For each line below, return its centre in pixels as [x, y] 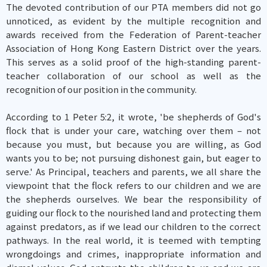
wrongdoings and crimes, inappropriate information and [133, 254]
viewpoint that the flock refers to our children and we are [133, 185]
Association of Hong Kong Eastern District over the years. [133, 48]
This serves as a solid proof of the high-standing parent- [133, 62]
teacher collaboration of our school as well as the [133, 75]
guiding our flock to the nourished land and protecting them [133, 212]
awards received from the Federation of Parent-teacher [133, 34]
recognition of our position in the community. [101, 89]
